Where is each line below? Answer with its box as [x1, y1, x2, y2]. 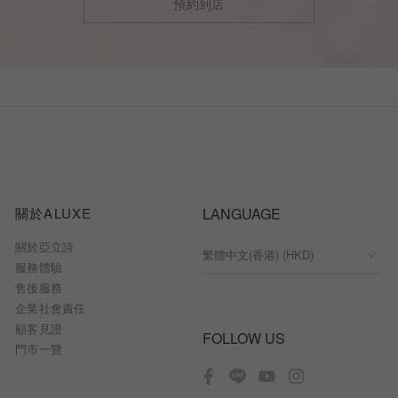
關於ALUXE [15, 203, 92, 223]
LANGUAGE [203, 203, 281, 225]
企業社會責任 [15, 299, 86, 317]
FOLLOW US [203, 328, 285, 349]
